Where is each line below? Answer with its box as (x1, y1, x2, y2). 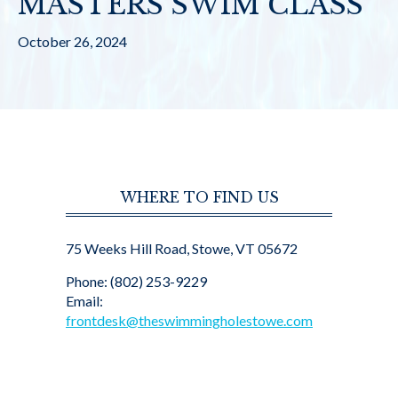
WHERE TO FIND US (119, 188, 279, 206)
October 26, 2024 (18, 33, 127, 50)
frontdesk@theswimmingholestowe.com (66, 312, 313, 329)
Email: (66, 292, 103, 309)
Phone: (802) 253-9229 (66, 273, 207, 290)
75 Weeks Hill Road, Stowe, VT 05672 (66, 240, 298, 257)
